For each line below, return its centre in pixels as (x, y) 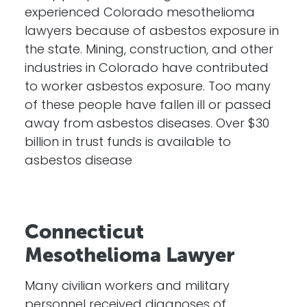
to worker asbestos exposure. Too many (148, 87)
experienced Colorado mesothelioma (140, 13)
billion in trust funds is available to (128, 143)
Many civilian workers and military (127, 287)
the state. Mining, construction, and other (149, 50)
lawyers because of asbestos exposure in (152, 32)
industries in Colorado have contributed (147, 69)
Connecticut (84, 232)
